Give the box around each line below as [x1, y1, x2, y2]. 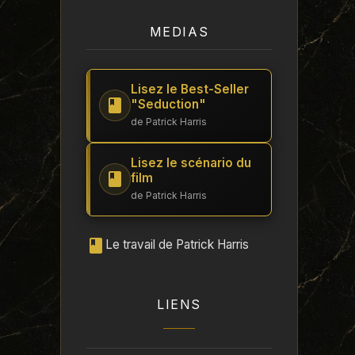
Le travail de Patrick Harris [105, 236, 249, 252]
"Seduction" [131, 96, 206, 112]
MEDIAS [149, 23, 209, 40]
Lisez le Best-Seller [131, 81, 249, 97]
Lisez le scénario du [131, 155, 251, 170]
